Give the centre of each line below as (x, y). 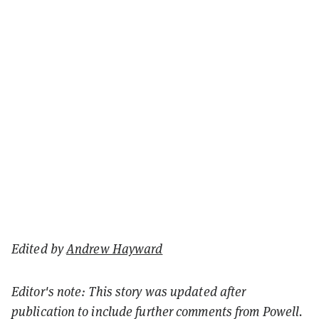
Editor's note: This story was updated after (129, 291)
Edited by (39, 249)
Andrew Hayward (115, 249)
